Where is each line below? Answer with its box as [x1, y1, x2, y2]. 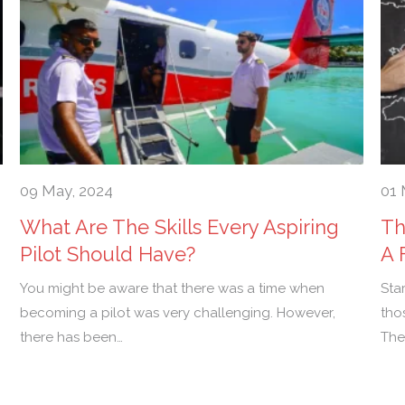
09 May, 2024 [20, 182, 114, 201]
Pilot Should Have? [20, 242, 196, 267]
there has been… [20, 329, 124, 346]
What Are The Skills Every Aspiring [20, 215, 340, 240]
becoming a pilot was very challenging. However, [20, 305, 336, 322]
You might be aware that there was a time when [20, 280, 325, 297]
